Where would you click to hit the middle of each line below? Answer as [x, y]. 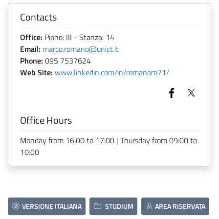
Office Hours [46, 120]
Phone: [32, 60]
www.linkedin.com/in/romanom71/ [112, 72]
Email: [30, 49]
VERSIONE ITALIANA [52, 206]
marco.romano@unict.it [81, 49]
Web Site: [36, 72]
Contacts [38, 17]
